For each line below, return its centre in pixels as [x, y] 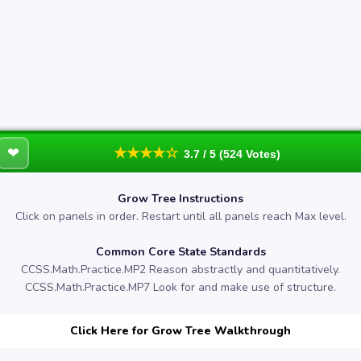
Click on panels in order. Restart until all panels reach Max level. [180, 216]
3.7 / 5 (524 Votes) [232, 154]
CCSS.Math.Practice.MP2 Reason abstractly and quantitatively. [180, 270]
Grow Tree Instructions [180, 199]
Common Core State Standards [180, 252]
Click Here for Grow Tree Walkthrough [180, 331]
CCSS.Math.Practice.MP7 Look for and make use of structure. [180, 287]
